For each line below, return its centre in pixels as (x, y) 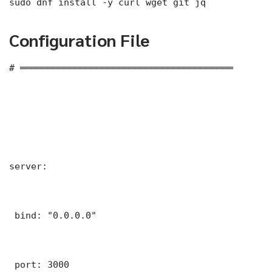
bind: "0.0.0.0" (53, 215)
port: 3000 (39, 264)
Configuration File (79, 39)
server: (28, 166)
